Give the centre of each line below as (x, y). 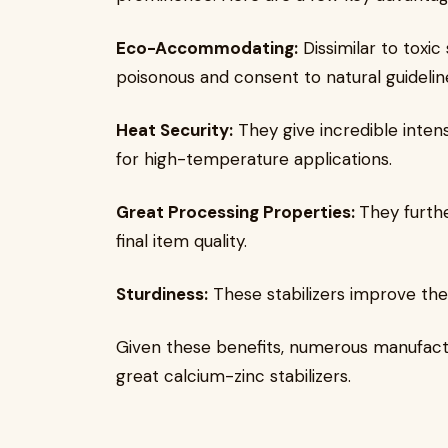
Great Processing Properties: (237, 212)
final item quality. (181, 241)
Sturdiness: (162, 294)
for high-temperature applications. (254, 159)
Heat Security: (174, 130)
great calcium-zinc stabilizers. (233, 376)
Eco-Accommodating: (207, 48)
